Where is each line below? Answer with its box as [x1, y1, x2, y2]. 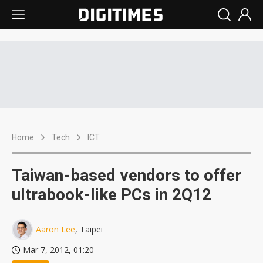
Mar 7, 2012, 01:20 [23, 244, 94, 255]
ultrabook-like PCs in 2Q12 [12, 185, 211, 204]
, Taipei [75, 224, 103, 235]
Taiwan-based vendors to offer [12, 166, 241, 185]
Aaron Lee [36, 224, 75, 235]
